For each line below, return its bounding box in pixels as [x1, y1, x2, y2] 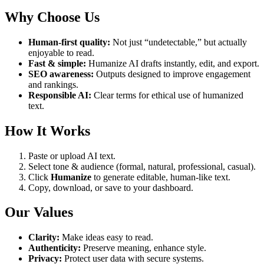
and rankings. [28, 79, 78, 90]
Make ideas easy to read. [60, 232, 153, 243]
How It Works [5, 123, 90, 138]
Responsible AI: [28, 90, 91, 100]
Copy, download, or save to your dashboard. [28, 182, 193, 193]
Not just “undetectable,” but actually [110, 37, 247, 47]
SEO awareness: [28, 68, 94, 79]
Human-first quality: [28, 37, 110, 47]
